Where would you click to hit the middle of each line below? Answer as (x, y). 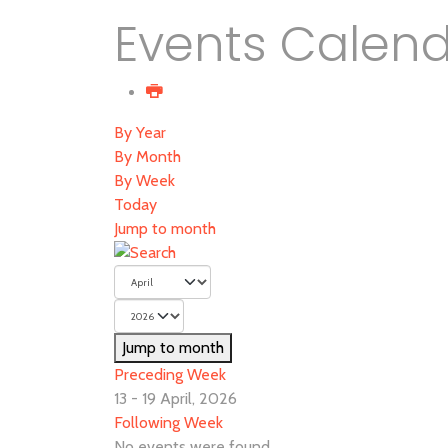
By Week (144, 180)
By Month (147, 156)
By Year (140, 132)
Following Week (168, 422)
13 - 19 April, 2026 (175, 398)
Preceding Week (170, 374)
